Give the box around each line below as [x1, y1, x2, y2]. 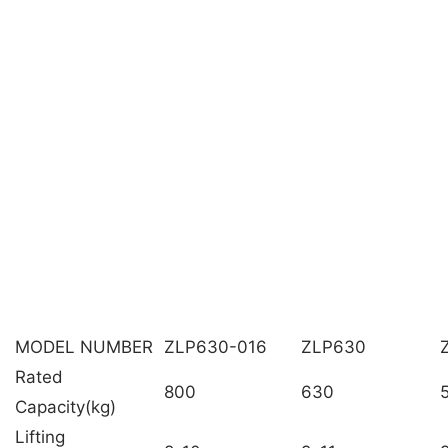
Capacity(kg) [15, 396, 116, 417]
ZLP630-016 [164, 336, 267, 357]
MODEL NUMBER [15, 336, 153, 357]
